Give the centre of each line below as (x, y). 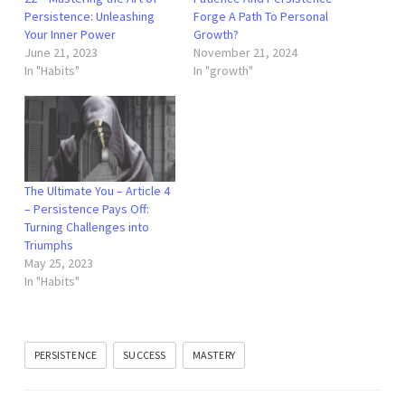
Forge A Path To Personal (261, 16)
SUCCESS (145, 354)
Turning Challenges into (87, 227)
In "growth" (223, 71)
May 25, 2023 (59, 264)
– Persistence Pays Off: (87, 209)
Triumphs (49, 245)
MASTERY (214, 354)
